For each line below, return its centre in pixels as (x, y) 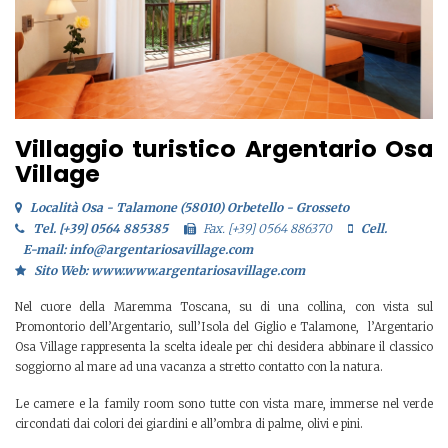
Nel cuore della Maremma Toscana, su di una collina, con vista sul (224, 307)
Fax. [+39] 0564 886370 (268, 228)
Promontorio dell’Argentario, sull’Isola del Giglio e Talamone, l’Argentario (224, 327)
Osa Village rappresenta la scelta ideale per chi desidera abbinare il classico (224, 347)
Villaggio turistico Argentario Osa (224, 148)
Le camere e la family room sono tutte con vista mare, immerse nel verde (224, 403)
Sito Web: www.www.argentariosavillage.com (169, 270)
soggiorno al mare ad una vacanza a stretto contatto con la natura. (199, 367)
